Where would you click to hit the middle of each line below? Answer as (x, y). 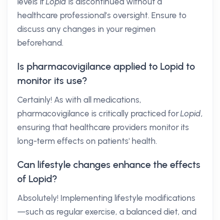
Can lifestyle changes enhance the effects (109, 165)
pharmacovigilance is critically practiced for (99, 113)
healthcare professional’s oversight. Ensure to (102, 15)
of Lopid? (37, 179)
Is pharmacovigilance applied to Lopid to (106, 66)
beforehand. (40, 43)
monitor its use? (52, 81)
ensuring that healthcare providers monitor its (103, 127)
